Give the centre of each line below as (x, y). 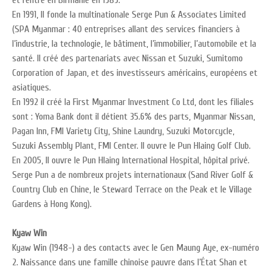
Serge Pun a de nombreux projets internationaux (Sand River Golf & (133, 175)
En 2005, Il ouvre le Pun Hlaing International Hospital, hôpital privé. (131, 160)
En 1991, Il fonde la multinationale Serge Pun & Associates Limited (129, 15)
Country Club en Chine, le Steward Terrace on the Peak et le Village (132, 189)
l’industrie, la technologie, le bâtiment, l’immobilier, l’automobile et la (134, 44)
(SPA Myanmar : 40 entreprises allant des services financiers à (126, 29)
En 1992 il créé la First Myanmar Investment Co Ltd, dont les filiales (133, 102)
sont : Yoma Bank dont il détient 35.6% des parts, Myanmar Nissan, (134, 117)
